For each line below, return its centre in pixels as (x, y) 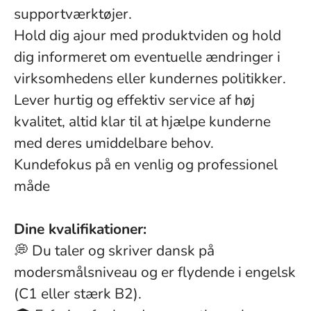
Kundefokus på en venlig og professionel (146, 165)
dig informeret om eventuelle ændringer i (147, 57)
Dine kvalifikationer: (80, 229)
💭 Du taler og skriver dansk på (114, 251)
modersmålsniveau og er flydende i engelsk (155, 272)
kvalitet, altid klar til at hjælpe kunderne (142, 121)
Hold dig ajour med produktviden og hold (148, 35)
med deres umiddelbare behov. (114, 143)
